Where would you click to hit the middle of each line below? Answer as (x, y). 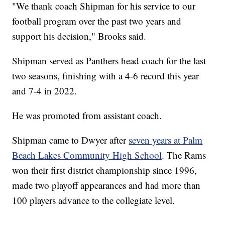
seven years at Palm (166, 140)
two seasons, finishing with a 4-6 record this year (106, 75)
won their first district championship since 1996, (105, 170)
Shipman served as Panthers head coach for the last (109, 60)
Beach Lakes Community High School (87, 155)
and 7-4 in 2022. (45, 90)
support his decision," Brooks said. (79, 36)
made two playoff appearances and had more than (106, 185)
